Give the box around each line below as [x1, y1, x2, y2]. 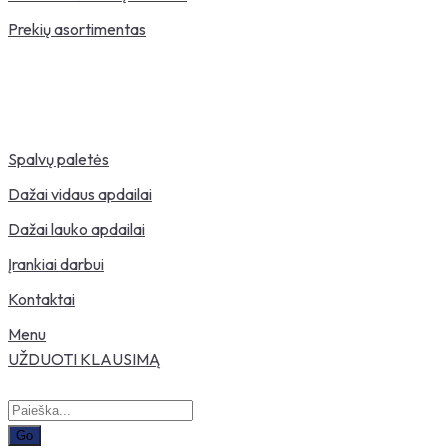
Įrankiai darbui [8, 254, 104, 274]
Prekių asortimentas [8, 19, 146, 39]
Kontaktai [8, 289, 75, 309]
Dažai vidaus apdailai [8, 184, 152, 204]
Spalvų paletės [8, 149, 109, 169]
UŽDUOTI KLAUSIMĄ [8, 349, 160, 369]
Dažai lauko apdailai [8, 219, 145, 239]
